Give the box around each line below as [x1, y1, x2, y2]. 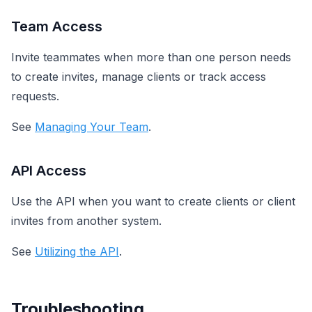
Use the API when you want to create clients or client [11, 194, 295, 209]
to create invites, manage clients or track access [11, 70, 266, 84]
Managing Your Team [35, 120, 148, 134]
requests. [11, 89, 59, 104]
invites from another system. [11, 214, 162, 228]
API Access [11, 162, 86, 180]
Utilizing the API [35, 244, 119, 259]
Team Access [11, 18, 102, 36]
